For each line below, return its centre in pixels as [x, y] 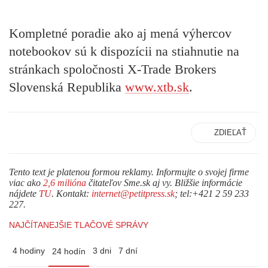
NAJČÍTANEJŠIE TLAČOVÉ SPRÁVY [79, 225]
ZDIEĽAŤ [230, 133]
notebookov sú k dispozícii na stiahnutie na [124, 51]
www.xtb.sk [157, 87]
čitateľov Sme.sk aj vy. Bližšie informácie [164, 183]
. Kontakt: [71, 194]
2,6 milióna [65, 183]
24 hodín [69, 252]
